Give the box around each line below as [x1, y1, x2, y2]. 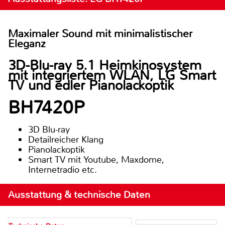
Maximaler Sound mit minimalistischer [8, 27, 192, 41]
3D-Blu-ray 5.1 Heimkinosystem [8, 56, 201, 74]
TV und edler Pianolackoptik [8, 76, 174, 94]
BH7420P [8, 96, 84, 119]
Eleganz [8, 37, 46, 51]
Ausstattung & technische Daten [8, 188, 150, 201]
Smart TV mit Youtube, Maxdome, [28, 154, 164, 166]
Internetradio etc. [28, 164, 97, 176]
